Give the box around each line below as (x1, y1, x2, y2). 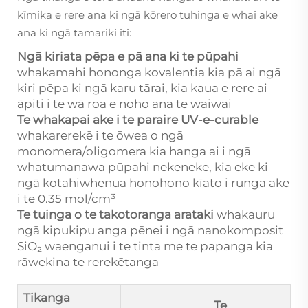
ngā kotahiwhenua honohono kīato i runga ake (17, 176, 289, 190)
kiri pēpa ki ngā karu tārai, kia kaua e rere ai (17, 81, 267, 96)
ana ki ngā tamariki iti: (17, 26, 131, 40)
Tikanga (23, 291, 70, 305)
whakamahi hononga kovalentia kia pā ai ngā (17, 65, 281, 80)
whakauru (217, 208, 275, 222)
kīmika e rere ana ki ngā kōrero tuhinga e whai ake (17, 8, 278, 22)
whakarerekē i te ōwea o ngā (17, 129, 184, 143)
